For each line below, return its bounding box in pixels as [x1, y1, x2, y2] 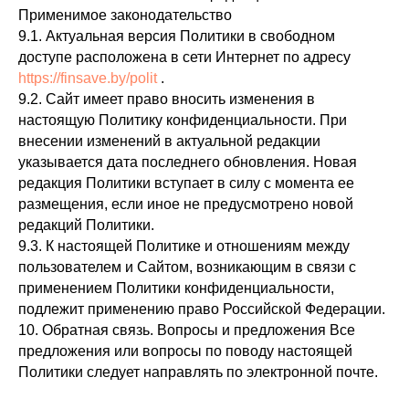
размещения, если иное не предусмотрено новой [18, 196, 353, 212]
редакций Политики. [18, 217, 154, 233]
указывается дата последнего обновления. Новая [18, 154, 357, 170]
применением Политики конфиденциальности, [18, 280, 334, 296]
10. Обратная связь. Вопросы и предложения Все [18, 322, 355, 338]
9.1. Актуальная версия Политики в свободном [18, 28, 335, 44]
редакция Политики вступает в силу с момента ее [18, 175, 354, 191]
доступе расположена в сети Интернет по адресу [18, 49, 351, 65]
